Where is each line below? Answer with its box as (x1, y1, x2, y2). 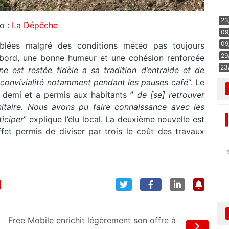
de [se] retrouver (137, 89, 205, 100)
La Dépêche (11, 20, 58, 31)
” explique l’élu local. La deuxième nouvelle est (23, 114, 205, 125)
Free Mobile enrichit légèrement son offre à (8, 215, 176, 226)
